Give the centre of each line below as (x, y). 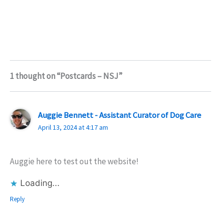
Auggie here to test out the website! (74, 161)
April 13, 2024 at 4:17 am (73, 128)
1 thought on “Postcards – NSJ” (66, 76)
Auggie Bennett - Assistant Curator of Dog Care (120, 115)
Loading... (40, 183)
